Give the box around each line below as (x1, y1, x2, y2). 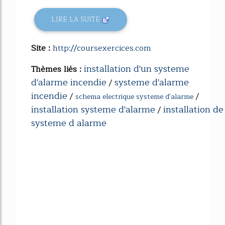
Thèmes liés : (31, 62, 84, 76)
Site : (31, 41, 53, 55)
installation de (163, 101, 223, 117)
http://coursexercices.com (53, 41, 151, 55)
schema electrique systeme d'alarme (75, 90, 193, 102)
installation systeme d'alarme (31, 101, 155, 117)
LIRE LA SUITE (51, 14, 102, 25)
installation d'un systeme (84, 61, 189, 76)
